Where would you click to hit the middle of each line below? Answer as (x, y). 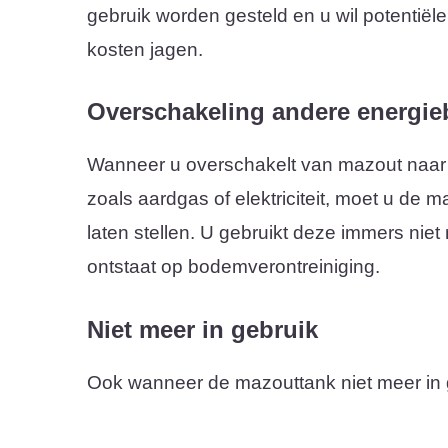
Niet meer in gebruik (202, 329)
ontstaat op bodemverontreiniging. (233, 266)
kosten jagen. (145, 49)
